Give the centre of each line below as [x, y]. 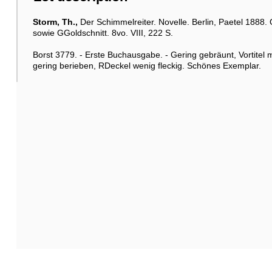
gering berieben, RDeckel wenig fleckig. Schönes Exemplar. [147, 65]
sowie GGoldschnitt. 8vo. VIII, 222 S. [103, 32]
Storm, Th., [55, 22]
